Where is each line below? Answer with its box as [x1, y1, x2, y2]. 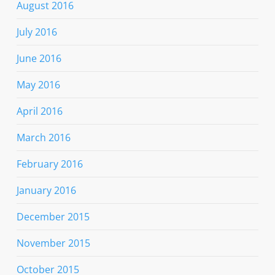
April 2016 [16, 104, 63, 118]
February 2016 [16, 157, 83, 171]
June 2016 [16, 52, 61, 66]
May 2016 [16, 78, 60, 92]
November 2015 [16, 236, 90, 250]
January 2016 [16, 184, 76, 198]
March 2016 [16, 131, 71, 145]
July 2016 [16, 25, 57, 39]
